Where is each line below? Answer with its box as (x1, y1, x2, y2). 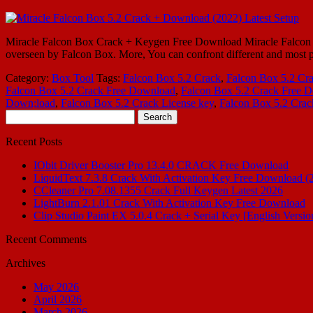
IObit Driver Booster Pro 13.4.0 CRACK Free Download (34, 159, 289, 171)
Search (5, 108, 35, 121)
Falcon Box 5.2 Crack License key (61, 96, 214, 109)
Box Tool (52, 71, 94, 84)
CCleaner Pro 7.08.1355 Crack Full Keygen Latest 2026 (34, 184, 283, 196)
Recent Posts (6, 135, 62, 147)
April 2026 (34, 293, 82, 305)
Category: (6, 71, 52, 84)
